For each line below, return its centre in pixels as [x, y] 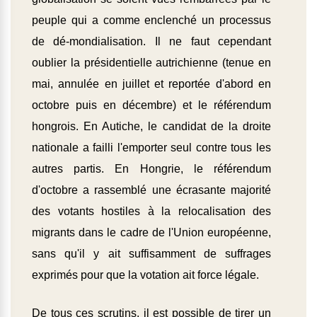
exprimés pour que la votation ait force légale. [147, 275]
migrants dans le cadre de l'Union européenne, [151, 233]
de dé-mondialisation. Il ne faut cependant [151, 42]
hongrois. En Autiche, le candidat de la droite [151, 127]
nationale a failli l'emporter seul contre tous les [151, 148]
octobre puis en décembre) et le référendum [151, 105]
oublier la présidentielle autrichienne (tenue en [151, 63]
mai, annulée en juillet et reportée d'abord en [151, 84]
